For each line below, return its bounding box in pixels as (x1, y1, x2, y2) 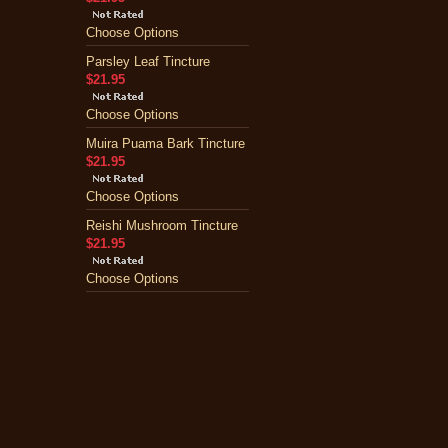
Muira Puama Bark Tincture (86, 136, 245, 151)
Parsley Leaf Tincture (86, 54, 210, 69)
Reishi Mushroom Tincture (86, 218, 238, 233)
